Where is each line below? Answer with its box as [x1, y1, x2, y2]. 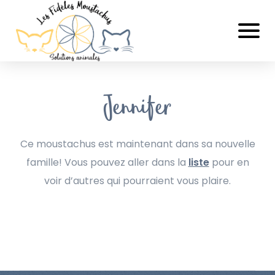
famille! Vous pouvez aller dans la [26, 155, 188, 169]
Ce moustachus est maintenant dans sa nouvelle [20, 137, 255, 151]
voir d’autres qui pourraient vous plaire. [44, 174, 231, 188]
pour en [209, 155, 249, 169]
